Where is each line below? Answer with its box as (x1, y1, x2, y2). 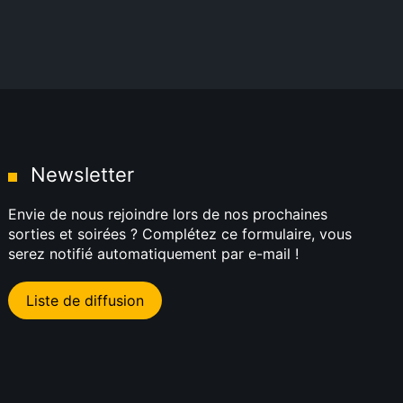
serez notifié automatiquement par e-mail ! (8, 245, 300, 263)
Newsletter (31, 163, 135, 186)
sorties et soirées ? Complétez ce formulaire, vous (8, 225, 353, 243)
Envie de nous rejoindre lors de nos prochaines (8, 205, 328, 223)
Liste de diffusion (26, 291, 145, 309)
